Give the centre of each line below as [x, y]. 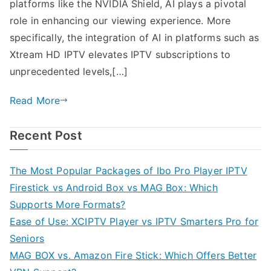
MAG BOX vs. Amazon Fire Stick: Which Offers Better [133, 255]
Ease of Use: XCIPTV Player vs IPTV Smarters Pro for [134, 221]
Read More [35, 100]
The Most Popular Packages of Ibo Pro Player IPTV [129, 170]
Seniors [27, 238]
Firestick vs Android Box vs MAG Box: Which [114, 187]
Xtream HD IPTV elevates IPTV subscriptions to [120, 54]
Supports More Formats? [68, 204]
